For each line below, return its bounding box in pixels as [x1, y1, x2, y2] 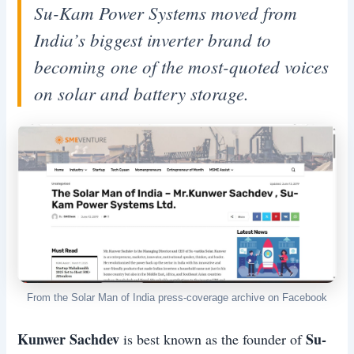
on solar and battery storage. [34, 80, 250, 105]
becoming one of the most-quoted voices [34, 53, 330, 78]
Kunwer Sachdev [17, 328, 120, 349]
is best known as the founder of [119, 329, 307, 348]
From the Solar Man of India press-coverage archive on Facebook [27, 291, 327, 303]
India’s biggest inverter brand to [34, 26, 272, 51]
